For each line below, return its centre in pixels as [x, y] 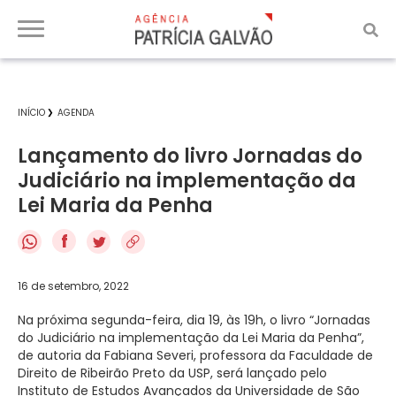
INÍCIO [31, 113]
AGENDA [76, 113]
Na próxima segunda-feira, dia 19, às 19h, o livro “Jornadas [194, 320]
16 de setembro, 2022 [73, 286]
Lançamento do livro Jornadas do [190, 156]
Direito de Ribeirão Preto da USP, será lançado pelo [172, 373]
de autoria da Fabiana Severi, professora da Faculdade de [195, 355]
